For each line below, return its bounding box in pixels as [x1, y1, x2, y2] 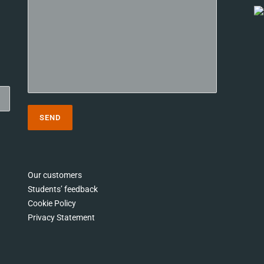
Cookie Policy [28, 198, 77, 208]
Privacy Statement [28, 212, 95, 222]
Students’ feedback [28, 184, 98, 194]
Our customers [28, 170, 82, 180]
